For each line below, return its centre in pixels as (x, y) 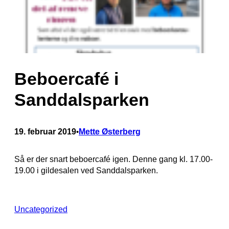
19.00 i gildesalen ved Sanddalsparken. (86, 170)
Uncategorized (41, 209)
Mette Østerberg (110, 131)
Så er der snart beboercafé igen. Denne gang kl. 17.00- (113, 159)
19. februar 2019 (45, 131)
